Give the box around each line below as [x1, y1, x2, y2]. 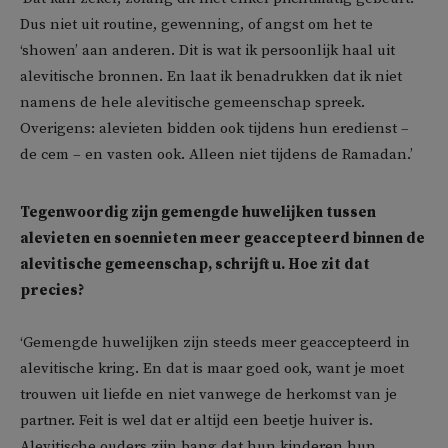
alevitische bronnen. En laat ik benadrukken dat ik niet [20, 67, 402, 86]
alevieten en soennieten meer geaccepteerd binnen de [20, 229, 425, 248]
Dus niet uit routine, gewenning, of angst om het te [20, 15, 373, 34]
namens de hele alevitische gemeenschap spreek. [20, 93, 365, 112]
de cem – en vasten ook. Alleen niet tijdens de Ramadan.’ [20, 145, 413, 164]
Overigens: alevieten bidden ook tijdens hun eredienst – [20, 119, 409, 138]
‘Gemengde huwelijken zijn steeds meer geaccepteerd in [20, 333, 410, 352]
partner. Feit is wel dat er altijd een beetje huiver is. [20, 411, 373, 430]
